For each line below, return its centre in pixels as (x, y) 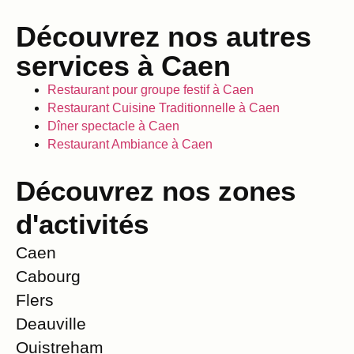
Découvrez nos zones (156, 190)
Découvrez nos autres (164, 36)
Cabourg (48, 276)
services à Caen (123, 66)
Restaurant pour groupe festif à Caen (151, 89)
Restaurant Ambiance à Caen (130, 144)
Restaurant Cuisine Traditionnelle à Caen (164, 107)
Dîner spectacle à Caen (113, 126)
